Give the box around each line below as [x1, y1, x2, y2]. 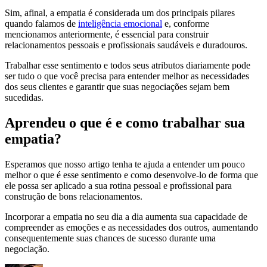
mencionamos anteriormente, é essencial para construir [5, 29, 209, 40]
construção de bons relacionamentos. [5, 191, 142, 202]
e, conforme [162, 18, 209, 29]
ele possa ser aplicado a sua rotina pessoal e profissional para [5, 181, 232, 191]
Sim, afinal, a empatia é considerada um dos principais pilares [5, 8, 235, 18]
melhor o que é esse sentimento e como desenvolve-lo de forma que [5, 170, 258, 181]
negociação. [5, 244, 49, 254]
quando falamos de [5, 18, 78, 29]
